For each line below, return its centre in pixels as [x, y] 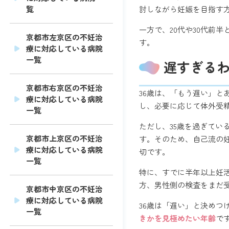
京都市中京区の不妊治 [65, 189]
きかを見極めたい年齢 [177, 218]
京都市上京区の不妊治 [65, 139]
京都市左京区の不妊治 [65, 37]
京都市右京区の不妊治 [65, 88]
